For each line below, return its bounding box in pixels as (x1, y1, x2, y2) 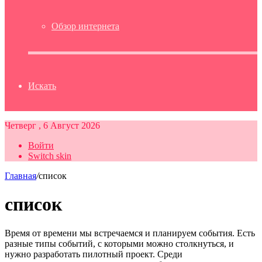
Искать (28, 81, 56, 91)
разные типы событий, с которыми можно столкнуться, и (5, 238, 234, 249)
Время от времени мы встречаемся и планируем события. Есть (5, 227, 255, 238)
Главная (5, 171, 36, 181)
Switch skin (28, 151, 71, 161)
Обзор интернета (51, 21, 119, 31)
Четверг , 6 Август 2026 (5, 120, 100, 130)
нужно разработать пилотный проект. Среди (5, 249, 182, 259)
